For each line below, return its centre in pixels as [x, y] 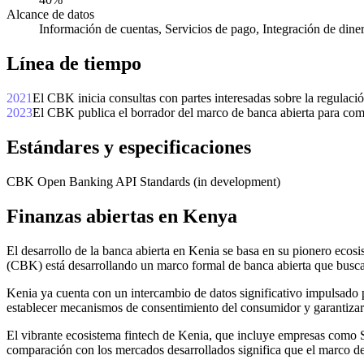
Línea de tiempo [74, 64]
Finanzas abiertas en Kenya [122, 216]
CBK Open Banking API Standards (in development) [143, 181]
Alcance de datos [50, 15]
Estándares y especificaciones [129, 147]
